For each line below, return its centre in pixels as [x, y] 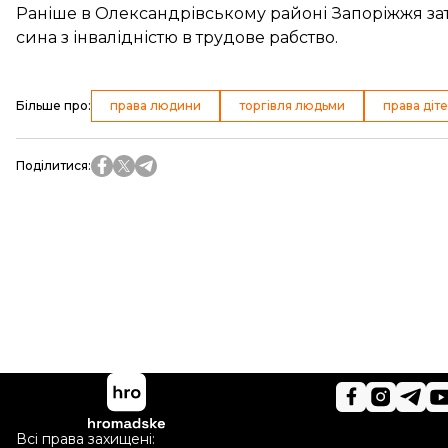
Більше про [52, 105]
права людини [155, 105]
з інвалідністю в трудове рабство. [197, 37]
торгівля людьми [292, 105]
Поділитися [52, 165]
